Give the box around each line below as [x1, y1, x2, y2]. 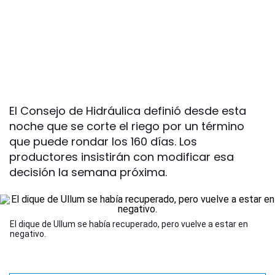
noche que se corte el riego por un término [9, 118, 244, 134]
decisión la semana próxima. [9, 165, 167, 180]
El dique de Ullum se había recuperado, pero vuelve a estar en [10, 219, 248, 230]
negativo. [10, 229, 46, 239]
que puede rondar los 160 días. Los [9, 134, 197, 150]
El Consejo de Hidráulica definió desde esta [9, 103, 246, 119]
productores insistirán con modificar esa [9, 149, 234, 165]
